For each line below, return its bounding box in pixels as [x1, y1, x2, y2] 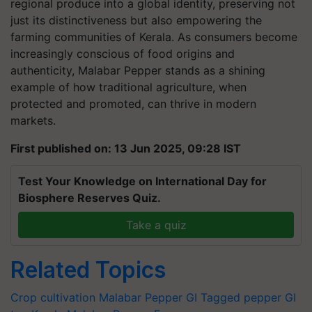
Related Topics [10, 256, 166, 283]
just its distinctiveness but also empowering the [10, 13, 262, 27]
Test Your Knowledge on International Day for [18, 174, 267, 188]
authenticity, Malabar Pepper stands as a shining [10, 63, 265, 77]
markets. [10, 114, 56, 127]
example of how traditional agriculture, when [10, 80, 247, 94]
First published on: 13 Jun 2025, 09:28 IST [10, 141, 241, 155]
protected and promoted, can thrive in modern [10, 97, 256, 111]
